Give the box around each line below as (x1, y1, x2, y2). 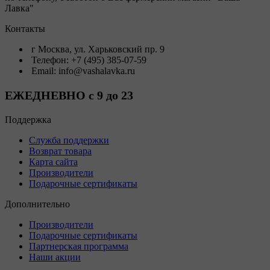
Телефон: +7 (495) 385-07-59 (31, 55, 146, 66)
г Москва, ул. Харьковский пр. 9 (31, 44, 165, 55)
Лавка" (5, 3, 34, 14)
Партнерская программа (29, 241, 128, 252)
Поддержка (5, 115, 51, 125)
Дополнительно (5, 199, 70, 210)
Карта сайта (29, 157, 78, 168)
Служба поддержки (29, 135, 109, 146)
